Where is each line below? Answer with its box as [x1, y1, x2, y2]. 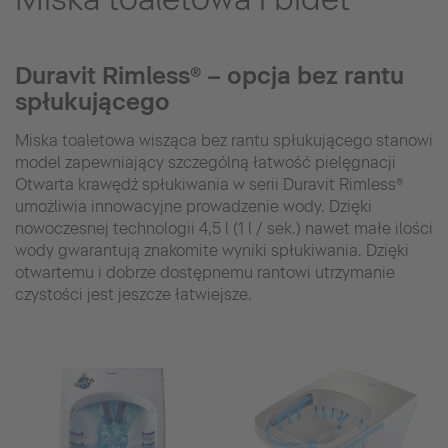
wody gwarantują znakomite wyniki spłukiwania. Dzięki [15, 240, 409, 260]
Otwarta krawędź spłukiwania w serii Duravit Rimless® [15, 174, 403, 194]
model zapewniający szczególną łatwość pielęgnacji [15, 152, 396, 172]
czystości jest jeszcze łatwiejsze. [15, 284, 252, 304]
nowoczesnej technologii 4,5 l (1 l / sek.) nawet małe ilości [15, 218, 433, 238]
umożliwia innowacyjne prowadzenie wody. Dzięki [15, 196, 372, 216]
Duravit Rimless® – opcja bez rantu [15, 60, 404, 90]
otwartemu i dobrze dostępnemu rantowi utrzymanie [15, 262, 395, 282]
